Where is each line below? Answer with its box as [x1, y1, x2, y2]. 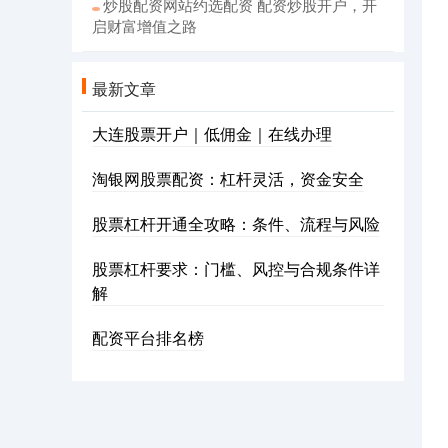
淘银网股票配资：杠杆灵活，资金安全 [92, 167, 364, 191]
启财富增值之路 [92, 15, 197, 37]
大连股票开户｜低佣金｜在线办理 [92, 122, 332, 146]
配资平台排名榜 [92, 326, 204, 350]
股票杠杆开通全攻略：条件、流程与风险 [92, 212, 380, 236]
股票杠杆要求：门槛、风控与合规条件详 [92, 257, 380, 281]
